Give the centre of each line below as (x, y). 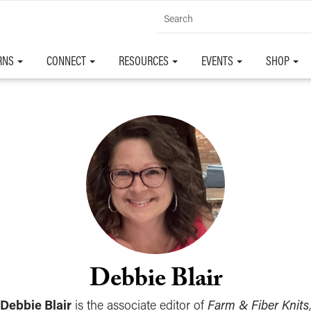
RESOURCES (145, 61)
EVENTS (218, 61)
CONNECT (67, 61)
